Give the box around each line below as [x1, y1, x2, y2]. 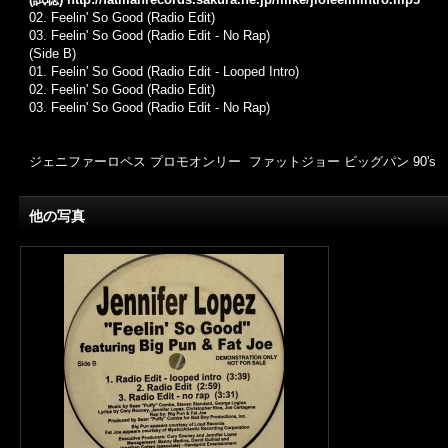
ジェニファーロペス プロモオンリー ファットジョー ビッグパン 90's [29, 154, 436, 169]
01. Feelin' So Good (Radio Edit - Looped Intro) [29, 64, 299, 79]
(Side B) [29, 46, 76, 61]
